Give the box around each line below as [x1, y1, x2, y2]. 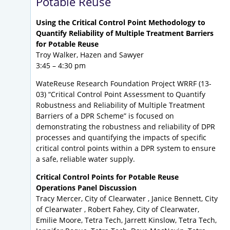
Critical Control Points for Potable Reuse [36, 172, 179, 182]
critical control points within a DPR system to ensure [36, 143, 216, 154]
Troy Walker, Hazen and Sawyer [36, 50, 144, 60]
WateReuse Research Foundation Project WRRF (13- [36, 79, 212, 89]
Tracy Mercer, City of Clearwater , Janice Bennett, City [36, 194, 218, 204]
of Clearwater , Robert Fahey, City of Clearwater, [36, 204, 199, 215]
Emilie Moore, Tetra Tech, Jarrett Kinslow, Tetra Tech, [36, 215, 217, 225]
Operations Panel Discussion [36, 183, 137, 193]
